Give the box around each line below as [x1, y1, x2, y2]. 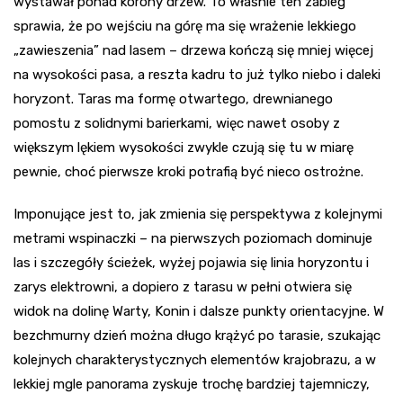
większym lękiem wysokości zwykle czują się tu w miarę [13, 139, 354, 157]
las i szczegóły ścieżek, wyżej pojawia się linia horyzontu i [13, 255, 369, 272]
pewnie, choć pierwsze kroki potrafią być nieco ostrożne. [13, 164, 363, 181]
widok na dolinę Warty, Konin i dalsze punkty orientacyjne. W [13, 303, 384, 320]
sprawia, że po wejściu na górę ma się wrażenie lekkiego [13, 18, 356, 35]
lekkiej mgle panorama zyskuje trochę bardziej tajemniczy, [13, 376, 370, 393]
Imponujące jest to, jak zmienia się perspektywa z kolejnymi [13, 206, 382, 223]
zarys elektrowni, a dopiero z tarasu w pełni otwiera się [13, 279, 352, 296]
